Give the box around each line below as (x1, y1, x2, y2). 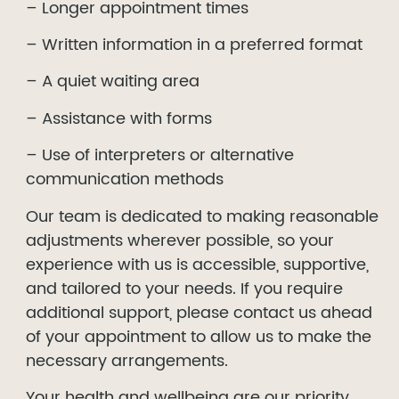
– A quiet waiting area (26, 69, 199, 95)
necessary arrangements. (26, 347, 228, 374)
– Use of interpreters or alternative (26, 142, 294, 169)
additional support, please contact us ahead (26, 299, 372, 326)
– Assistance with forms (26, 105, 212, 132)
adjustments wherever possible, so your (26, 227, 334, 254)
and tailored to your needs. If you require (26, 275, 343, 302)
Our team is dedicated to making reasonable (26, 203, 379, 230)
